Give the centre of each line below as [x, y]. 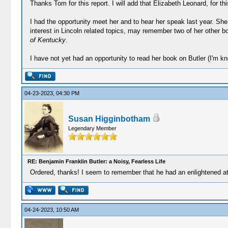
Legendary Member [92, 128]
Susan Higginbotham [109, 119]
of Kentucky [48, 40]
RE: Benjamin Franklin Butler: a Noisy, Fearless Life [96, 161]
